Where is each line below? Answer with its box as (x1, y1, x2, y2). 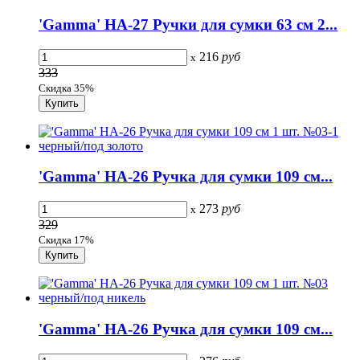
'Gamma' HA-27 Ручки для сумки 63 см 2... (39, 15, 337, 33)
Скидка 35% (39, 81, 94, 94)
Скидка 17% (39, 234, 94, 247)
